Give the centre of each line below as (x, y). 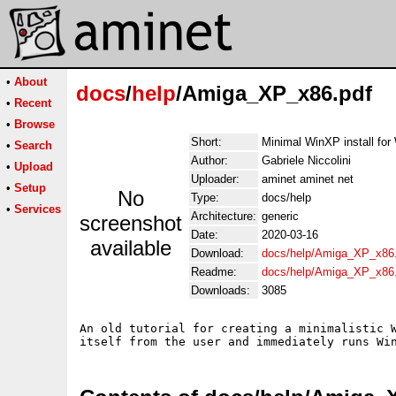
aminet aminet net (308, 179)
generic (280, 216)
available (131, 248)
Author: (209, 160)
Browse (34, 124)
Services (38, 209)
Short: (206, 142)
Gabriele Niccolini (306, 160)
